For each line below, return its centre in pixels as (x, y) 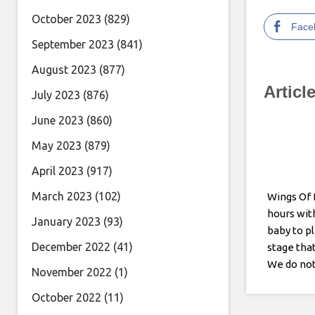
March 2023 (62, 196)
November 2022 (72, 272)
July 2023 (56, 95)
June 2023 (58, 120)
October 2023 (66, 19)
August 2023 (64, 70)
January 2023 (66, 221)
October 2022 (66, 297)
